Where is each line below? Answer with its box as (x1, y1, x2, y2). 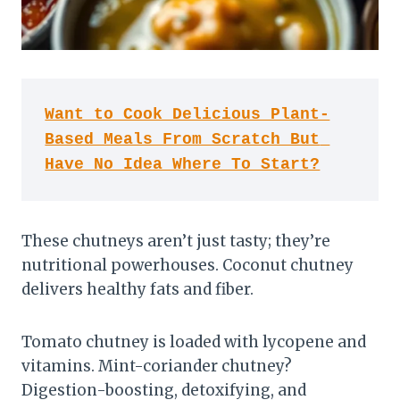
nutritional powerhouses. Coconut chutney (21, 254, 354, 275)
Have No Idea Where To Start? (45, 155, 321, 174)
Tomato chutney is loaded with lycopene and (21, 331, 366, 352)
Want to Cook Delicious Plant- (45, 105, 330, 124)
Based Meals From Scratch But (45, 130, 321, 149)
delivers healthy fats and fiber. (21, 279, 254, 299)
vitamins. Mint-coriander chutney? (21, 355, 292, 376)
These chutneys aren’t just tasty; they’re (21, 230, 330, 251)
